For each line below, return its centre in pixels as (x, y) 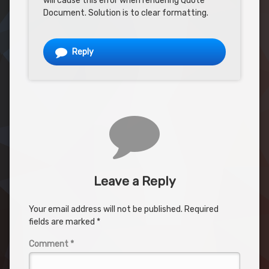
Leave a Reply (134, 181)
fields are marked (63, 222)
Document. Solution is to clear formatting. (126, 13)
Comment (50, 244)
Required (201, 210)
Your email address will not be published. (106, 210)
